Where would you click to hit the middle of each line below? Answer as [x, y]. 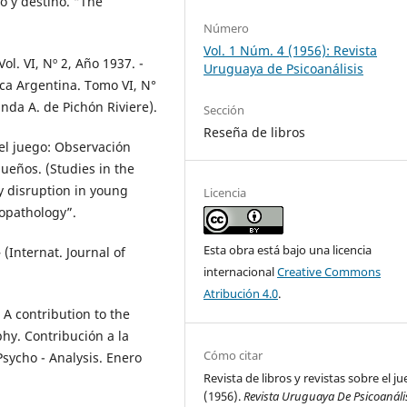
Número [227, 29]
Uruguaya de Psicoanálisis [284, 69]
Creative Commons [329, 272]
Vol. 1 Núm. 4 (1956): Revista [291, 51]
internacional [241, 272]
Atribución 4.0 [241, 294]
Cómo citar [233, 356]
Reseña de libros [255, 133]
